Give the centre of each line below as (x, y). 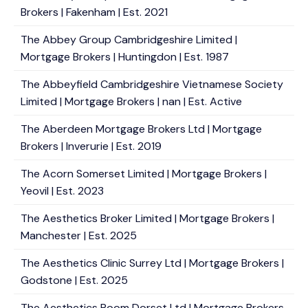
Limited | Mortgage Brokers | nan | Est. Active (131, 101)
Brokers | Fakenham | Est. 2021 (94, 12)
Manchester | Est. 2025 (79, 235)
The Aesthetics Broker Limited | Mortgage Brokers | (147, 218)
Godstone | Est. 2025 (74, 280)
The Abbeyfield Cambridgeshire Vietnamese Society (152, 84)
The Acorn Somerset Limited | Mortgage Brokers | (144, 174)
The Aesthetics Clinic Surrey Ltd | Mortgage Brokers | (152, 263)
